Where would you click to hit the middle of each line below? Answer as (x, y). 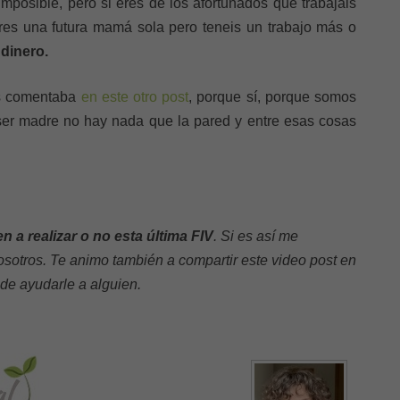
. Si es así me (256, 236)
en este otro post (135, 97)
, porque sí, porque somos (273, 97)
